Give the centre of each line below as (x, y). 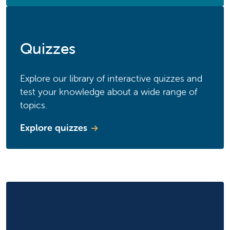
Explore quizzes (54, 128)
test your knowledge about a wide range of (109, 92)
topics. (34, 105)
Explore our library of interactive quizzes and (111, 79)
